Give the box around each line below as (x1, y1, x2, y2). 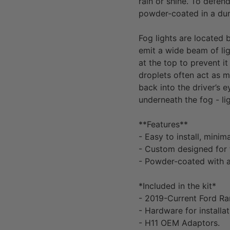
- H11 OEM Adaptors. (139, 217, 220, 228)
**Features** (139, 119, 188, 129)
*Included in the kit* (139, 180, 217, 191)
